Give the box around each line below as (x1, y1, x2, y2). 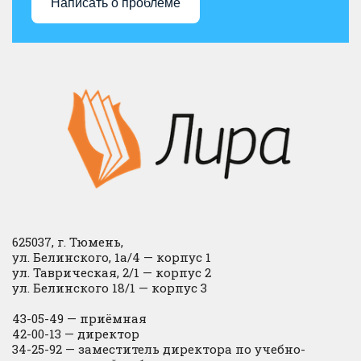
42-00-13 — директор (12, 326, 139, 342)
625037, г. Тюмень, (12, 234, 123, 251)
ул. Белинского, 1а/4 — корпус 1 (12, 249, 211, 266)
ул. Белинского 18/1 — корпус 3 (12, 280, 207, 297)
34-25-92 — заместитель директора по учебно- (12, 341, 305, 358)
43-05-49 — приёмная (12, 310, 147, 327)
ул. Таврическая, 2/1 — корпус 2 (12, 264, 211, 281)
